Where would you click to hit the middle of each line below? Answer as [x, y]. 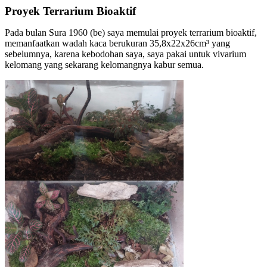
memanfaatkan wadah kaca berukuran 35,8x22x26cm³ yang [117, 43]
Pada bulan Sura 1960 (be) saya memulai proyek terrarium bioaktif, [131, 32]
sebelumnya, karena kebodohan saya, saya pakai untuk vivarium [125, 54]
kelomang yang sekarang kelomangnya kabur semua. [104, 65]
